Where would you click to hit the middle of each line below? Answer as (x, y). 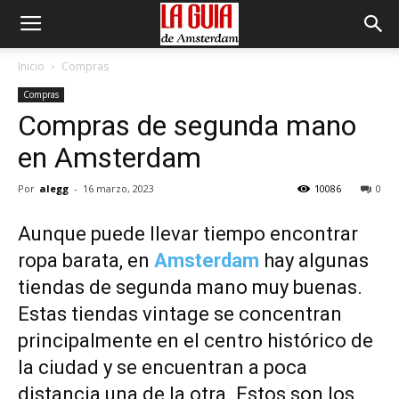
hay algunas (314, 261)
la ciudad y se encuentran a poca (163, 367)
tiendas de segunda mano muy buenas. (190, 287)
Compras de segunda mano (187, 126)
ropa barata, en (86, 261)
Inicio (31, 66)
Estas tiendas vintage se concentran (180, 314)
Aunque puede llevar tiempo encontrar (188, 234)
